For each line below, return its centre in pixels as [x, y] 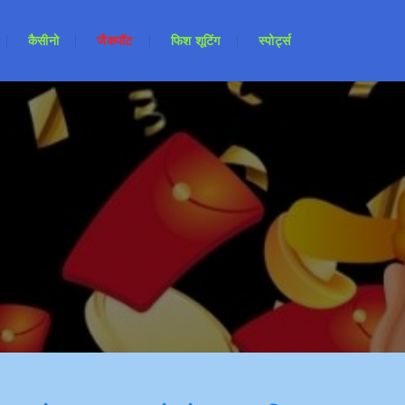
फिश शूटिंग [195, 41]
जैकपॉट [115, 41]
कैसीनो [43, 41]
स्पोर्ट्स [274, 41]
